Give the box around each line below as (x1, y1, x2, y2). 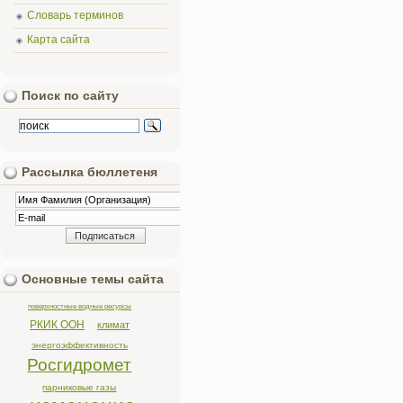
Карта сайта (27, 33, 90, 46)
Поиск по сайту (22, 89, 119, 103)
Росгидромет (27, 355, 132, 374)
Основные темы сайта (22, 273, 164, 286)
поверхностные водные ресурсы (28, 301, 131, 310)
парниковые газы (42, 382, 117, 392)
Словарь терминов (27, 9, 123, 22)
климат (97, 319, 130, 330)
